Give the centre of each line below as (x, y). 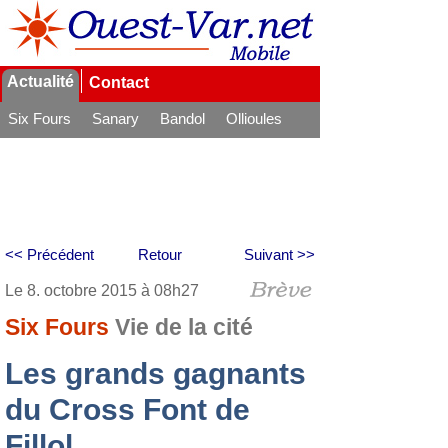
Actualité (40, 81)
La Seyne (39, 145)
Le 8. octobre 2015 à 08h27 (102, 290)
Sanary (115, 118)
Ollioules (254, 118)
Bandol (182, 118)
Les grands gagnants (155, 373)
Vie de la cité (184, 327)
